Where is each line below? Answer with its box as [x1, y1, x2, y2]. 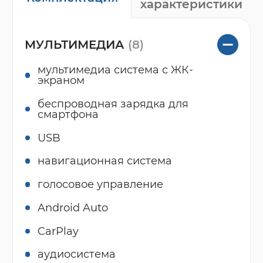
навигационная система [37, 154, 172, 168]
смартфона [37, 107, 99, 122]
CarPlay [37, 224, 79, 238]
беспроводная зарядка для [37, 97, 188, 111]
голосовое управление [37, 177, 163, 191]
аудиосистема [37, 247, 116, 261]
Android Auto [37, 200, 108, 214]
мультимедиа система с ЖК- [37, 63, 193, 77]
